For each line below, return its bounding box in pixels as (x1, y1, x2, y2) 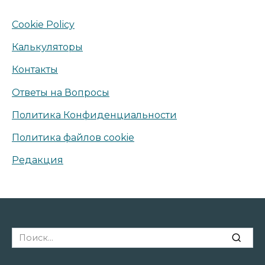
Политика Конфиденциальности (12, 109, 177, 121)
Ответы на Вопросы (12, 86, 109, 98)
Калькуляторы (12, 41, 83, 53)
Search (11, 228, 41, 239)
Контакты (12, 64, 58, 76)
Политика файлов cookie (12, 131, 134, 143)
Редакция (12, 154, 63, 166)
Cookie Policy (12, 19, 75, 31)
